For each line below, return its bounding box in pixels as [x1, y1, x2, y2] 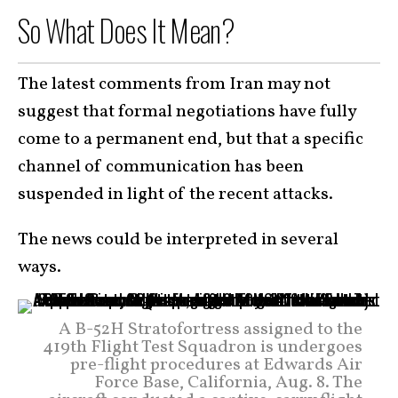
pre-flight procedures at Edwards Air [70, 353, 362, 378]
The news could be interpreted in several [18, 227, 338, 253]
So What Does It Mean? [18, 7, 235, 52]
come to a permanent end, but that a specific [18, 127, 363, 153]
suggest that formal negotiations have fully [18, 99, 356, 125]
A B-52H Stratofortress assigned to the [59, 317, 362, 343]
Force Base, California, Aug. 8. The [94, 370, 362, 396]
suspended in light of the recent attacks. [18, 182, 333, 208]
